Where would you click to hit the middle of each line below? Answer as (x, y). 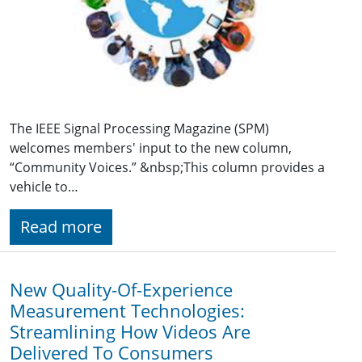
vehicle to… (44, 186)
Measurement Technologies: (127, 310)
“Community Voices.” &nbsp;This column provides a (167, 167)
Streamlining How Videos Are (130, 331)
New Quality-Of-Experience (121, 289)
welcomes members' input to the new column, (151, 147)
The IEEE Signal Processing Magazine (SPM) (139, 128)
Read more (61, 226)
